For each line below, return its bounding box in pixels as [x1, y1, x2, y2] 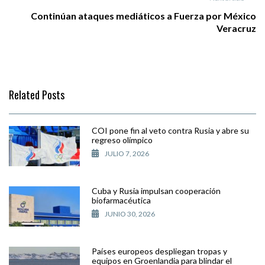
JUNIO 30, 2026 [105, 209, 155, 218]
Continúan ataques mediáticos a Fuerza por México [31, 9, 256, 21]
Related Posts [9, 86, 64, 102]
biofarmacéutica [92, 195, 151, 205]
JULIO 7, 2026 [105, 148, 149, 158]
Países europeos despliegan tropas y [92, 245, 227, 256]
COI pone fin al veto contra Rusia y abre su [92, 125, 249, 135]
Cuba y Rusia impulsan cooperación [92, 185, 221, 196]
